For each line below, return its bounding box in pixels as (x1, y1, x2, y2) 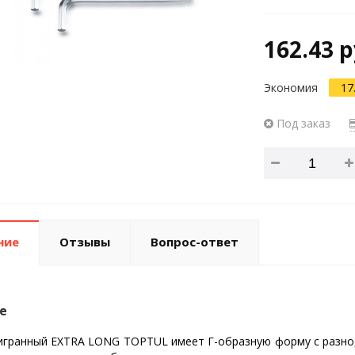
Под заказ (273, 116, 331, 131)
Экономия (264, 80, 322, 95)
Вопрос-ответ (150, 234, 239, 250)
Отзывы (59, 234, 110, 250)
